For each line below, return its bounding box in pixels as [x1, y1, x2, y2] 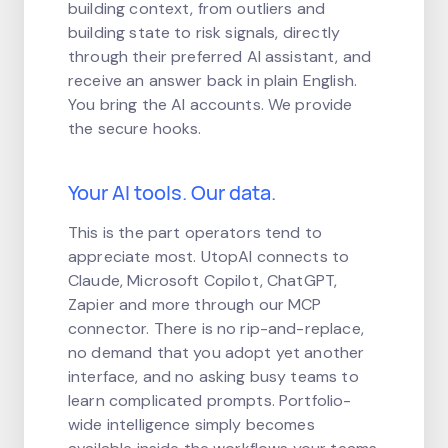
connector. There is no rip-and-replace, [68, 317, 364, 339]
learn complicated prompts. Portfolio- [68, 389, 352, 411]
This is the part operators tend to [68, 221, 323, 243]
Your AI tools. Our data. [68, 178, 276, 206]
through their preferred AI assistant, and [68, 45, 372, 67]
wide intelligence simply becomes [68, 413, 315, 435]
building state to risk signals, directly [68, 21, 340, 43]
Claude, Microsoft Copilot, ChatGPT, [68, 269, 338, 291]
